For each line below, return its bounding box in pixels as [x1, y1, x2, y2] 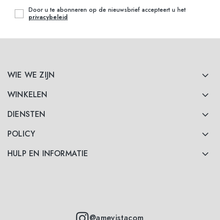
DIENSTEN [7, 109, 46, 120]
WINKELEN [7, 89, 48, 101]
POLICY [7, 128, 36, 140]
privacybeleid [28, 13, 68, 22]
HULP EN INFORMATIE [7, 148, 88, 160]
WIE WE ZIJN [7, 69, 55, 81]
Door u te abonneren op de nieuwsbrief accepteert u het [28, 5, 186, 15]
